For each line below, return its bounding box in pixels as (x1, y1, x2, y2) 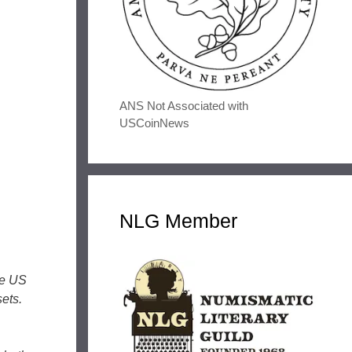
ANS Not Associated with (119, 99, 248, 113)
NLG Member (119, 210, 237, 233)
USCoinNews (119, 116, 189, 130)
